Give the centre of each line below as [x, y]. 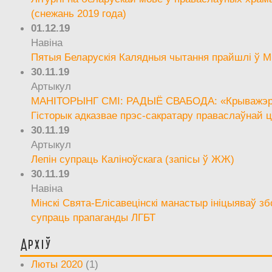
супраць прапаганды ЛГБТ [93, 217]
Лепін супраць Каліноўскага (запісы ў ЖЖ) [133, 159]
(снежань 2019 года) [79, 13]
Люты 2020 [57, 264]
